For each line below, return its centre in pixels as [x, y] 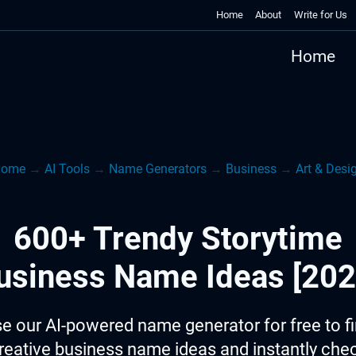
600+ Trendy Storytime [178, 239]
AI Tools [67, 169]
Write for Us [321, 15]
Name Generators [157, 169]
